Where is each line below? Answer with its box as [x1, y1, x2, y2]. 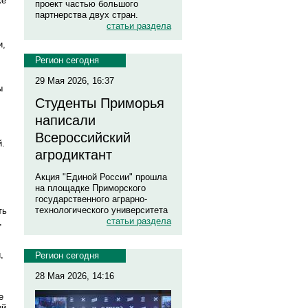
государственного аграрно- [35, 194, 147, 204]
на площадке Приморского [35, 183, 146, 193]
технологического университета [35, 205, 168, 215]
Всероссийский [35, 130, 131, 145]
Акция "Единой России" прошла [35, 172, 167, 182]
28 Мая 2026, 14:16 [35, 271, 114, 281]
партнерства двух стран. [35, 10, 138, 20]
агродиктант [35, 147, 112, 162]
